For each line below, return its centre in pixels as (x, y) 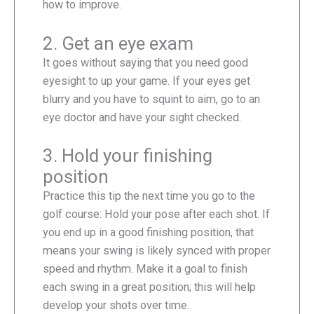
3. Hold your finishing (128, 155)
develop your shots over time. (116, 305)
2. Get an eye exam (118, 43)
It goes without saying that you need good (145, 62)
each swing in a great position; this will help (149, 287)
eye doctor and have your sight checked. (142, 117)
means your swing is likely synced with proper (157, 250)
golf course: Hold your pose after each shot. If (156, 214)
